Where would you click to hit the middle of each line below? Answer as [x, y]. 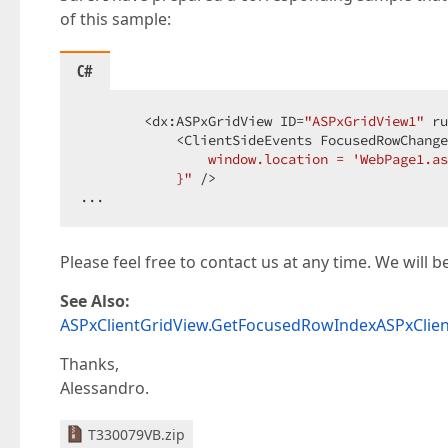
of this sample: [115, 19]
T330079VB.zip [136, 434]
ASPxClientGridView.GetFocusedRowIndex [218, 325]
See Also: [95, 301]
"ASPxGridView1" [364, 121]
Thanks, [89, 364]
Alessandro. [104, 388]
